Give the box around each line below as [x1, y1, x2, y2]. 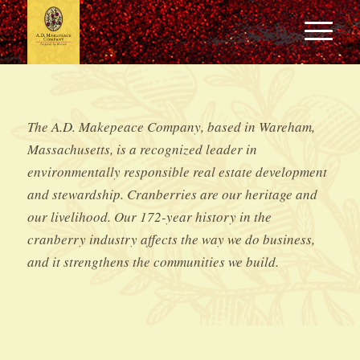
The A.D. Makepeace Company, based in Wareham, [27, 117, 315, 137]
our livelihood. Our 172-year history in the [27, 207, 272, 227]
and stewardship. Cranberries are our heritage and [27, 185, 317, 204]
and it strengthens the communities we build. [27, 252, 279, 272]
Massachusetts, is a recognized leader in [27, 140, 257, 159]
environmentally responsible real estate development [27, 162, 327, 182]
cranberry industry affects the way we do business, [27, 230, 315, 249]
